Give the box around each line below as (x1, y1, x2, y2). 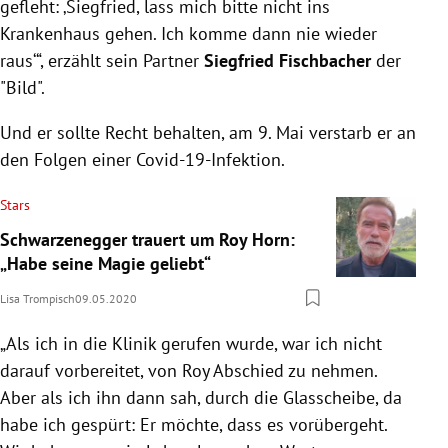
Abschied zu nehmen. (209, 358, 377, 382)
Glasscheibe (283, 385, 375, 409)
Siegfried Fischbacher (204, 48, 371, 72)
